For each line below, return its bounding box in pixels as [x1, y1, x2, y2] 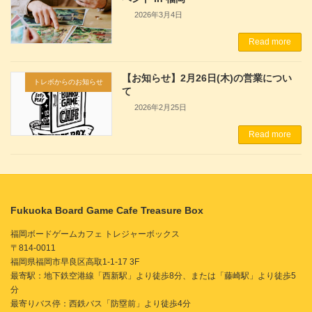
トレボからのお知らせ [33, 77, 104, 86]
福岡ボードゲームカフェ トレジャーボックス [10, 228, 180, 239]
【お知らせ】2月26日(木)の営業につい [122, 72, 292, 84]
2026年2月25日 [134, 102, 187, 111]
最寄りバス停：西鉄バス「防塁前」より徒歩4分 [10, 298, 191, 309]
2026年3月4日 [134, 10, 183, 19]
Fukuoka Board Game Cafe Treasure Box [10, 204, 203, 216]
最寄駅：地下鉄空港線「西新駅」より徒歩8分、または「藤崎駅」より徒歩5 [10, 270, 296, 281]
